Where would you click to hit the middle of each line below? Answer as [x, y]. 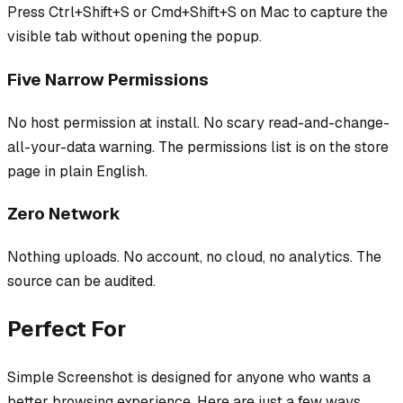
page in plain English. [77, 171]
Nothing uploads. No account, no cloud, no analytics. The [194, 257]
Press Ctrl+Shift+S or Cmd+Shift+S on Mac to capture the [197, 13]
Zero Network [64, 214]
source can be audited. [81, 282]
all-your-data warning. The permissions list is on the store [198, 147]
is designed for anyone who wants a [252, 377]
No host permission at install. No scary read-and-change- [198, 122]
